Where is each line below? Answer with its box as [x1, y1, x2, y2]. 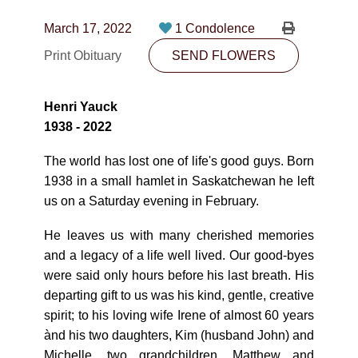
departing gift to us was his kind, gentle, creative [44, 288, 314, 302]
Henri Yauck [44, 100, 117, 113]
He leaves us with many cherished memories [44, 229, 314, 242]
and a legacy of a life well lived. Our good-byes [44, 249, 314, 262]
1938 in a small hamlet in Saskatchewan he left [44, 174, 314, 188]
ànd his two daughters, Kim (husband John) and [44, 328, 314, 342]
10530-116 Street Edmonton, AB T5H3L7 [72, 69, 304, 82]
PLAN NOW [145, 112, 213, 125]
